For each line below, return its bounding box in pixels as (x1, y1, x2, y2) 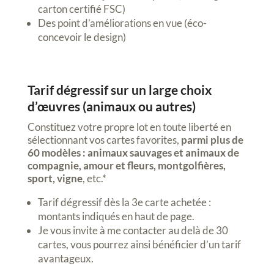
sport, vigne (27, 171, 83, 185)
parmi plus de (180, 133, 243, 146)
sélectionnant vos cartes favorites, (27, 133, 181, 146)
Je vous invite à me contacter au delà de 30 (37, 223, 228, 237)
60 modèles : (27, 146, 87, 159)
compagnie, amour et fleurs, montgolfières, (27, 158, 226, 172)
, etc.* (82, 171, 106, 185)
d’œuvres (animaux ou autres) (27, 98, 196, 114)
